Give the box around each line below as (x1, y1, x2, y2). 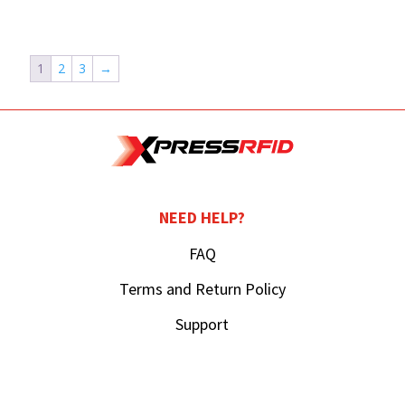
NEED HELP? (159, 206, 246, 228)
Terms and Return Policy (118, 278, 286, 299)
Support (175, 313, 230, 334)
